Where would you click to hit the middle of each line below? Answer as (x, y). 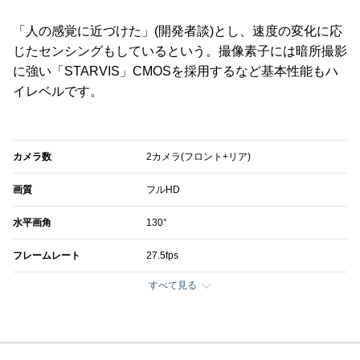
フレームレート (47, 256)
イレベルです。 (58, 92)
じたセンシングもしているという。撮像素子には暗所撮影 (180, 51)
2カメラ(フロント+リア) (199, 157)
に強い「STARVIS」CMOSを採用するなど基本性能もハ (176, 72)
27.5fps (163, 256)
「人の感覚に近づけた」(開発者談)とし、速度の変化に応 (178, 31)
